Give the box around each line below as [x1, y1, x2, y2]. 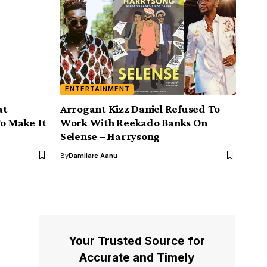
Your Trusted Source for [69, 234, 206, 248]
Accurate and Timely [79, 250, 195, 265]
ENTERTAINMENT [64, 85, 130, 94]
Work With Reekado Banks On [60, 116, 207, 129]
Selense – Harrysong [60, 129, 160, 142]
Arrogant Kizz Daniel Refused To [60, 102, 221, 115]
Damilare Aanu [69, 151, 117, 160]
